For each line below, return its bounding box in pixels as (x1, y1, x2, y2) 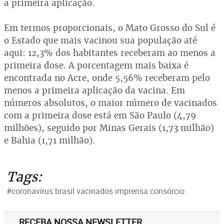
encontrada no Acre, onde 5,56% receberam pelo (4, 72, 210, 83)
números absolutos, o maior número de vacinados (4, 97, 217, 108)
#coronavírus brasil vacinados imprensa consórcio (6, 185, 184, 196)
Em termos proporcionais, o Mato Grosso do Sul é (4, 22, 215, 33)
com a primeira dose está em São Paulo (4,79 (4, 109, 196, 121)
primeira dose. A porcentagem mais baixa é (4, 59, 188, 71)
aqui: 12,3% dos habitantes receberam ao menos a (4, 47, 215, 58)
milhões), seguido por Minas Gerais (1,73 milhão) (4, 122, 214, 133)
